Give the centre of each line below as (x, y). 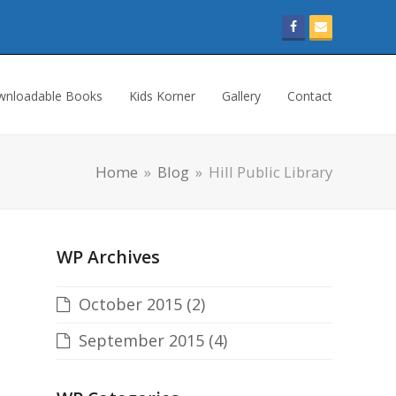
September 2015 (141, 340)
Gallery (241, 96)
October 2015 (130, 304)
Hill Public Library (270, 172)
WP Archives (108, 257)
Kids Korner (162, 96)
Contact (310, 96)
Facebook (325, 26)
